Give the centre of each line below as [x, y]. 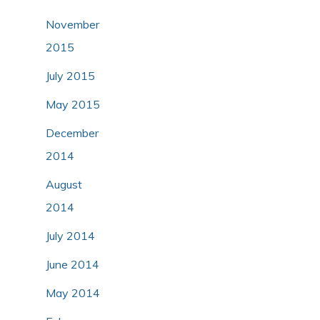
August [64, 184]
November [72, 24]
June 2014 [72, 264]
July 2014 [70, 235]
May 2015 [73, 104]
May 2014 [73, 292]
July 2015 [70, 75]
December [72, 132]
